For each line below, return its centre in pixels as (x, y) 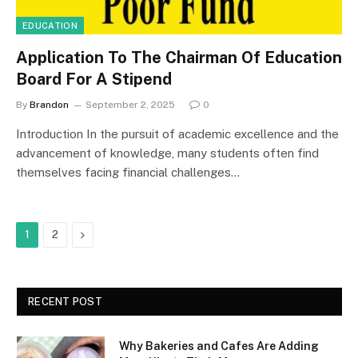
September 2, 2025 (130, 105)
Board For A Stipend (94, 79)
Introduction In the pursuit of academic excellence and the (177, 134)
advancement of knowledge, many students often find (167, 153)
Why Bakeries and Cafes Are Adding (219, 346)
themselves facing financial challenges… (128, 172)
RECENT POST (65, 302)
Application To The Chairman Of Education (179, 58)
